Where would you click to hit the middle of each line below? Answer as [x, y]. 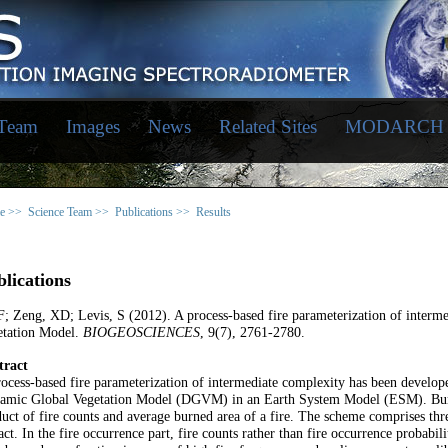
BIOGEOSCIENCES [141, 332]
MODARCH [394, 126]
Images [92, 126]
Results [213, 212]
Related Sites [267, 126]
